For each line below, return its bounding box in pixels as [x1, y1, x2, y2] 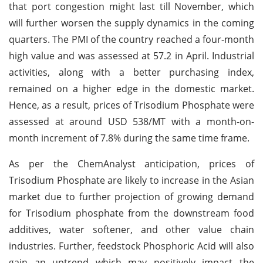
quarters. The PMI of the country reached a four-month [9, 32, 254, 46]
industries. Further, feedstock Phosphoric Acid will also [9, 239, 254, 252]
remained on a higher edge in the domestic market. [9, 82, 254, 95]
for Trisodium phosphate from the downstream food [9, 206, 254, 220]
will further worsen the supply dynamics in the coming [9, 16, 254, 29]
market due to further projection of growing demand [9, 190, 254, 203]
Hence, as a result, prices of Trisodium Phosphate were [9, 98, 254, 112]
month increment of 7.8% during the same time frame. [9, 131, 249, 144]
